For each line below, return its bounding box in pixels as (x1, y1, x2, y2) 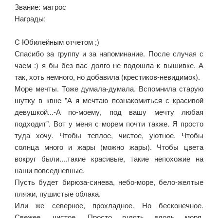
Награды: (15, 13, 48, 24)
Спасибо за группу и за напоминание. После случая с (15, 48, 203, 59)
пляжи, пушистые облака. (15, 188, 101, 199)
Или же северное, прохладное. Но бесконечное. (15, 200, 203, 211)
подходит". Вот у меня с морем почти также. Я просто (15, 118, 203, 129)
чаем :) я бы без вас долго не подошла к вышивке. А (15, 60, 203, 71)
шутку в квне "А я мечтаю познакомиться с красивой (15, 95, 203, 106)
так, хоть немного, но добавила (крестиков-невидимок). (15, 72, 200, 82)
